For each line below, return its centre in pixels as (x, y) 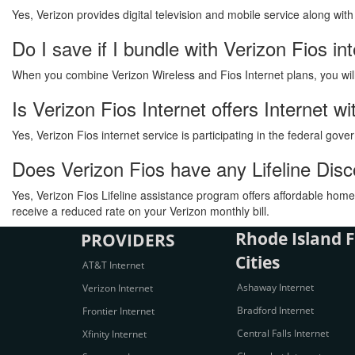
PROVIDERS (128, 240)
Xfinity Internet (115, 334)
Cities (258, 262)
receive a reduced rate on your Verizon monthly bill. (141, 211)
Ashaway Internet (275, 287)
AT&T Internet (113, 265)
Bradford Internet (275, 310)
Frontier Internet (118, 311)
